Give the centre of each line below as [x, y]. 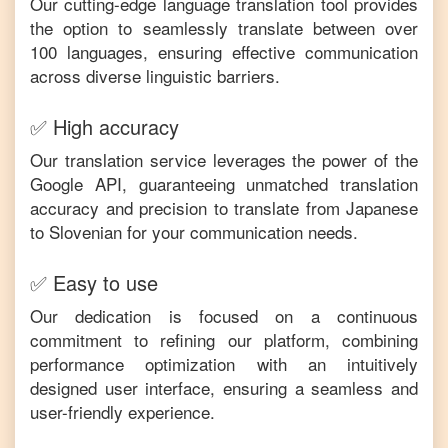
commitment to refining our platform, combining [224, 339]
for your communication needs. [240, 231]
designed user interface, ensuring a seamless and [224, 387]
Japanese [382, 207]
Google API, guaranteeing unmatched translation [224, 183]
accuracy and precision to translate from [188, 207]
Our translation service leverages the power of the [224, 159]
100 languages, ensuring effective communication [224, 51]
